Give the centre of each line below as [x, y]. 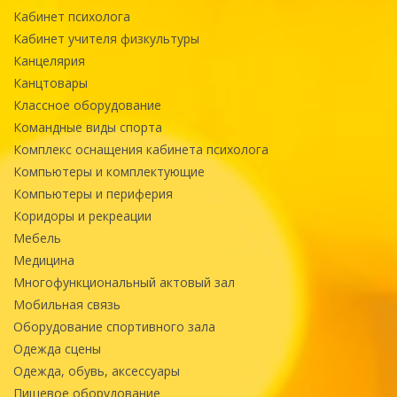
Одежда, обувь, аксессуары [97, 370]
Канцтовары [51, 82]
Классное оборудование [87, 105]
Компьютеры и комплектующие [109, 171]
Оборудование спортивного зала [114, 326]
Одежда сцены [57, 348]
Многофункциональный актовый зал [124, 282]
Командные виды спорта [88, 127]
